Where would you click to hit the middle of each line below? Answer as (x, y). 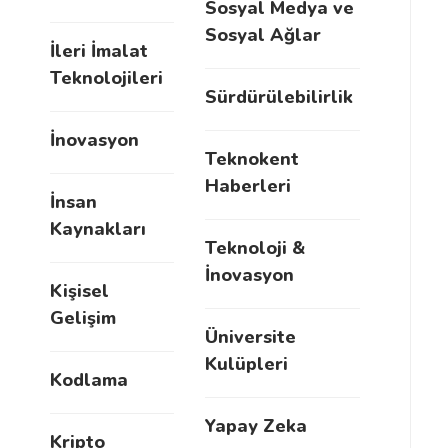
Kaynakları (98, 229)
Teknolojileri (106, 78)
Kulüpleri (246, 364)
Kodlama (89, 380)
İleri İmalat (99, 51)
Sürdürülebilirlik (279, 97)
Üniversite (250, 337)
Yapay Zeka (256, 426)
